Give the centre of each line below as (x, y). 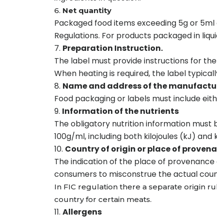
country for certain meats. (103, 199)
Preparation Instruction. (113, 48)
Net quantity (86, 10)
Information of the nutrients (120, 111)
